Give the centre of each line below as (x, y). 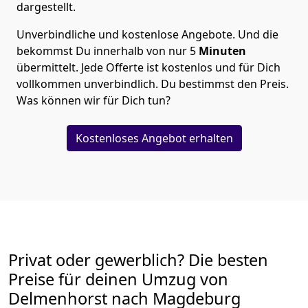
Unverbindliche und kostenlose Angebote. (127, 35)
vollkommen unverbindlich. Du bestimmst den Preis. (153, 84)
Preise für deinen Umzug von (118, 279)
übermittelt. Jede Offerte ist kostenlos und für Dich (148, 68)
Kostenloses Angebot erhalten (154, 139)
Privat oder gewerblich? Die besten (138, 260)
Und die (258, 35)
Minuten (222, 51)
